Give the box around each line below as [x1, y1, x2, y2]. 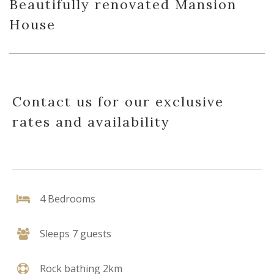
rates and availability [12, 113, 170, 131]
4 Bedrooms [40, 192, 95, 206]
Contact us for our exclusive [12, 93, 224, 111]
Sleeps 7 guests [40, 227, 111, 241]
